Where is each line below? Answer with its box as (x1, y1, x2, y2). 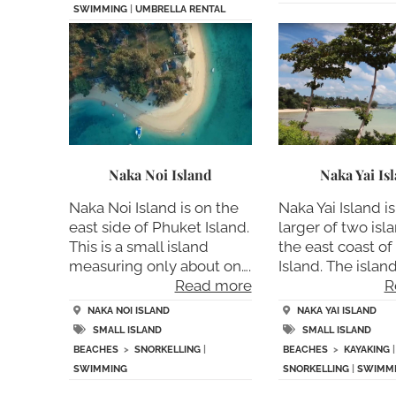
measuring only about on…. (68, 256, 251, 275)
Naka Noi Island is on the (68, 198, 239, 217)
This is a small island (68, 237, 209, 255)
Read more (174, 276, 252, 294)
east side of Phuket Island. (68, 217, 249, 236)
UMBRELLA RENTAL (134, 4, 225, 16)
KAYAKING (343, 344, 390, 356)
